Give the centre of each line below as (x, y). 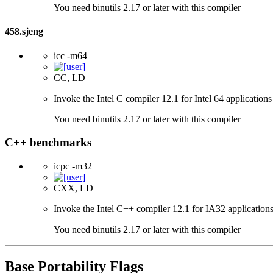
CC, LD (69, 77)
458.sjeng (24, 32)
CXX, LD (73, 188)
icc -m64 (70, 55)
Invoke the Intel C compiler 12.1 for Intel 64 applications (163, 98)
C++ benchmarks (48, 143)
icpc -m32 (73, 166)
